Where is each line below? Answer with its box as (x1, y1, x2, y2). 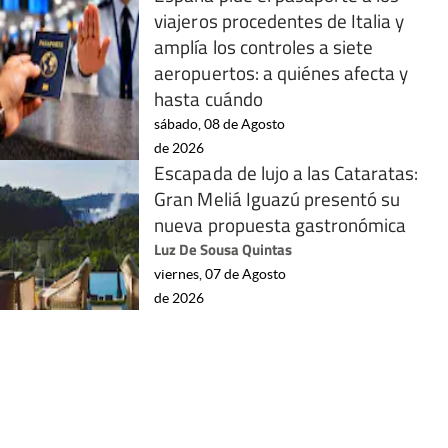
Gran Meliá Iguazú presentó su (154, 183, 401, 213)
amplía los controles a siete (154, 31, 374, 61)
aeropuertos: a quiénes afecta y (154, 57, 409, 87)
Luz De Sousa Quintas (154, 237, 293, 261)
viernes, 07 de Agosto (154, 265, 287, 282)
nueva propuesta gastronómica (154, 209, 407, 239)
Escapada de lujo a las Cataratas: (154, 157, 419, 187)
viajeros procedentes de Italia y (154, 5, 405, 35)
